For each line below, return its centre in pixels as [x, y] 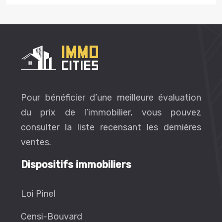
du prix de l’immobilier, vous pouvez [111, 112]
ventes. [36, 142]
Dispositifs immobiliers [76, 165]
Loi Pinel [38, 194]
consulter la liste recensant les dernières [111, 127]
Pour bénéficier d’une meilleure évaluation [111, 98]
